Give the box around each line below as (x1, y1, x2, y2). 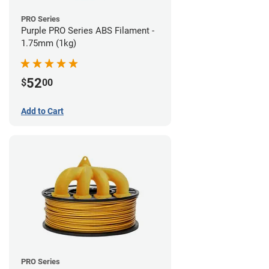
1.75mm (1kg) (21, 38, 76, 49)
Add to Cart (21, 106, 64, 116)
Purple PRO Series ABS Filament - (21, 25, 154, 37)
